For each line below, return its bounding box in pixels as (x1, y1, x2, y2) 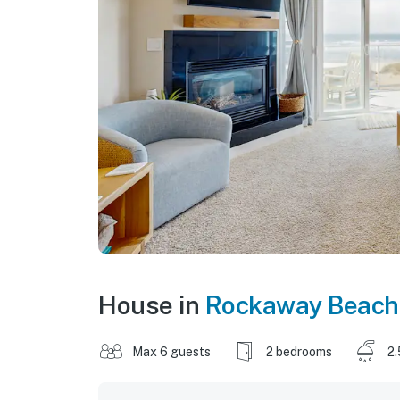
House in (98, 289, 205, 320)
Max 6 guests (132, 344, 211, 359)
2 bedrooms (266, 344, 332, 359)
